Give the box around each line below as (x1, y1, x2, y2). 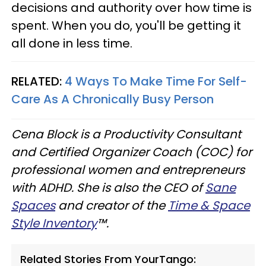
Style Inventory (11, 214, 97, 232)
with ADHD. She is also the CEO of (11, 179, 205, 196)
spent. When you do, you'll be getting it (11, 17, 241, 34)
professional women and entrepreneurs (11, 161, 245, 178)
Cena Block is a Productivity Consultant (11, 125, 241, 142)
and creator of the (55, 197, 168, 214)
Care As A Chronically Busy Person (11, 90, 214, 107)
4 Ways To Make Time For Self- (65, 72, 247, 90)
